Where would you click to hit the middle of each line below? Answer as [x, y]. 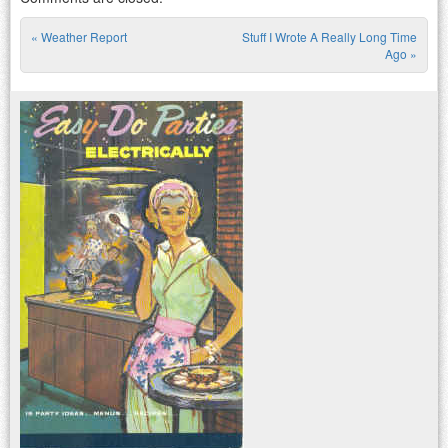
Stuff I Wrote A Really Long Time [329, 36]
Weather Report [82, 36]
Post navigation [153, 67]
